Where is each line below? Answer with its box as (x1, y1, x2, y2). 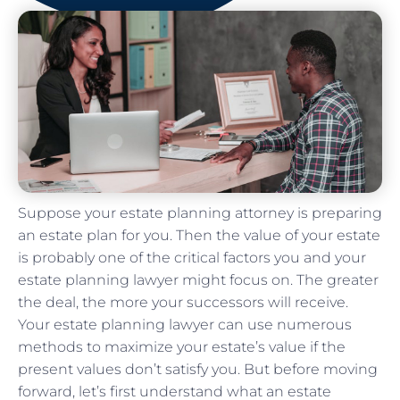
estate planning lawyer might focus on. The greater (18, 271, 379, 288)
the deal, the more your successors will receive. (18, 293, 348, 311)
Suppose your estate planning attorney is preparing (18, 204, 382, 221)
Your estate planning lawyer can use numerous (18, 315, 352, 333)
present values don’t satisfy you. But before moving (18, 360, 378, 378)
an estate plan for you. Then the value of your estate (18, 226, 380, 244)
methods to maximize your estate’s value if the (18, 337, 346, 355)
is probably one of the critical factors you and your (18, 248, 366, 266)
